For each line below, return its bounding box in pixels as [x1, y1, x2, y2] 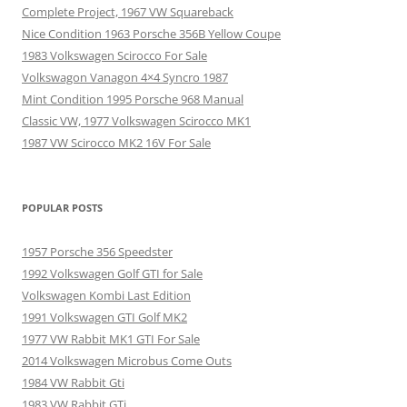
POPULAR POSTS [22, 200, 103, 214]
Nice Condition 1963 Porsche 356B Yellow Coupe [22, 25, 281, 42]
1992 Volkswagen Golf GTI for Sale [22, 264, 203, 282]
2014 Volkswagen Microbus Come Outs [22, 352, 232, 369]
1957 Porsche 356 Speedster [22, 243, 173, 260]
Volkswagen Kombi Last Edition [22, 286, 191, 303]
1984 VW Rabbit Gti [22, 373, 124, 391]
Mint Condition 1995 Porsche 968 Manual [22, 90, 243, 107]
